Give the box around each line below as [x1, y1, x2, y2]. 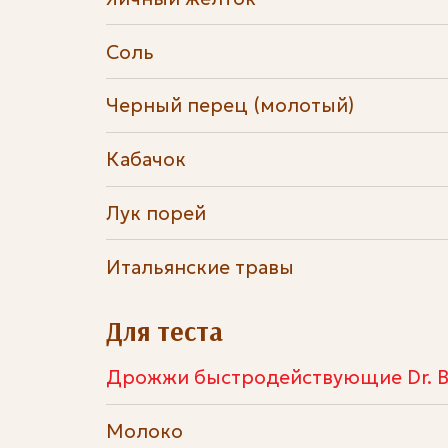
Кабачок [105, 147, 186, 172]
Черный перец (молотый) [105, 93, 354, 118]
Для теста [105, 314, 223, 349]
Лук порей [105, 200, 206, 225]
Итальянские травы [105, 254, 294, 279]
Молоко [105, 419, 183, 444]
